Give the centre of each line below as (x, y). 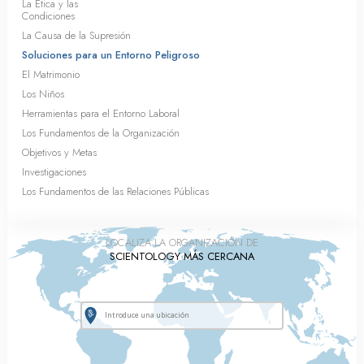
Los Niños (43, 93)
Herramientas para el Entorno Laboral (101, 113)
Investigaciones (54, 171)
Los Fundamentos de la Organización (101, 132)
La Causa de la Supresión (76, 35)
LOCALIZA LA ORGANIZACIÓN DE (182, 242)
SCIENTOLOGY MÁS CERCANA (182, 256)
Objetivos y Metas (59, 152)
